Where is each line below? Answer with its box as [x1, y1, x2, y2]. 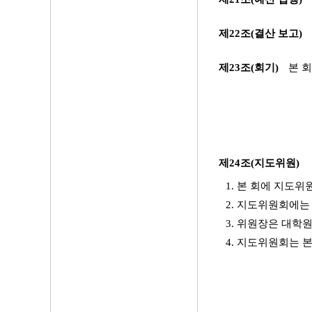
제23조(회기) [218, 62, 281, 73]
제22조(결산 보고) [218, 28, 305, 39]
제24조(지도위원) [218, 157, 299, 169]
